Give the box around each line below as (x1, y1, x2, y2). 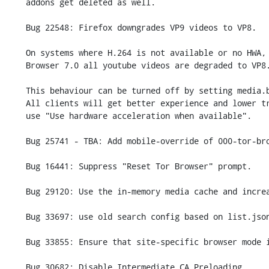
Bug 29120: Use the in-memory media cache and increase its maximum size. (6, 186, 26, 197)
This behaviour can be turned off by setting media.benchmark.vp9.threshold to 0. (6, 85, 26, 96)
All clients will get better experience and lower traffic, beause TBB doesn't (6, 97, 26, 109)
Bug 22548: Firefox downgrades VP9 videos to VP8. (6, 22, 26, 33)
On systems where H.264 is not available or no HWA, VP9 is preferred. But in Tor (6, 47, 26, 58)
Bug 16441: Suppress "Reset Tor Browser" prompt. (6, 160, 26, 172)
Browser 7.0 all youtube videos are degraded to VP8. (6, 59, 26, 71)
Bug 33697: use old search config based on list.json (6, 211, 26, 222)
